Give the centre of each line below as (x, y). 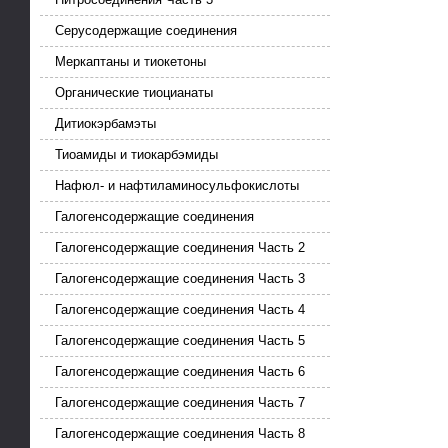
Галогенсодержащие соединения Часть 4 (180, 310)
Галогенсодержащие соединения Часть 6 (180, 372)
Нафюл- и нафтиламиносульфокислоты (177, 186)
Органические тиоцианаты (134, 93)
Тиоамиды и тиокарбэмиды (136, 155)
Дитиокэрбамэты (105, 124)
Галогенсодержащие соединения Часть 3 (180, 279)
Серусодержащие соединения (146, 31)
